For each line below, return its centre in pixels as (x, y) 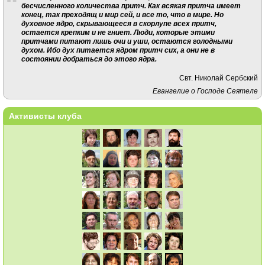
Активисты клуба (45, 116)
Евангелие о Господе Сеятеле (206, 91)
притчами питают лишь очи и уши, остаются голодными (127, 41)
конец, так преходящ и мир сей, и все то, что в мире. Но (122, 14)
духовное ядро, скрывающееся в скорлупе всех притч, (119, 23)
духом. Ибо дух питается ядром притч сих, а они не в (118, 50)
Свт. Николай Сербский (219, 78)
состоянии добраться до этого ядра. (89, 59)
